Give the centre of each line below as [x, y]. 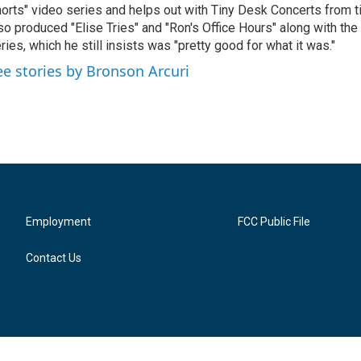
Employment [58, 221]
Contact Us [54, 257]
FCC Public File [274, 221]
